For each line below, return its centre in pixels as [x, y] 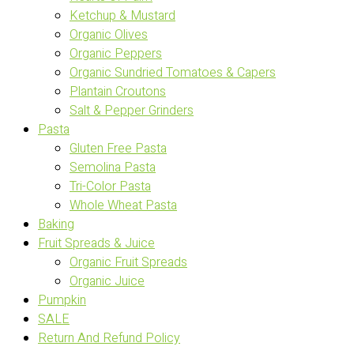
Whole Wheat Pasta [123, 205]
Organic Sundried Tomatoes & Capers [173, 73]
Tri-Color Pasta [110, 186]
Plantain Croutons [118, 92]
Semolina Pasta [113, 168]
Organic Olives [109, 35]
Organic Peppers [116, 54]
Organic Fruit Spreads [128, 262]
